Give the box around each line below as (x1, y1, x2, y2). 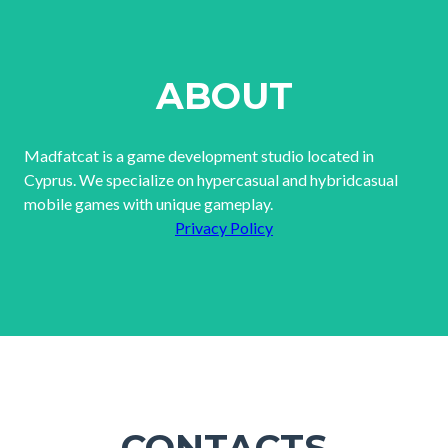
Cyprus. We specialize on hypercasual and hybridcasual (24, 170, 398, 189)
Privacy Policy (175, 218, 273, 237)
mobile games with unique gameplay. (24, 194, 273, 213)
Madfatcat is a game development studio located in (24, 146, 374, 165)
